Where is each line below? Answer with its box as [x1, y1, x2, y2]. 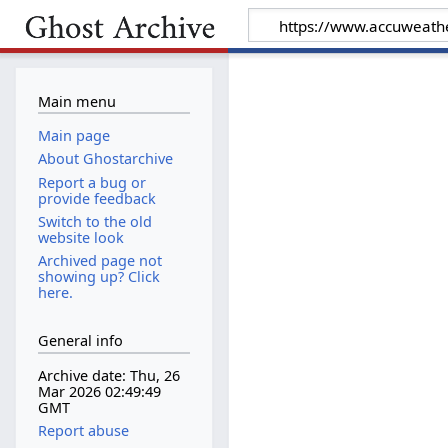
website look [37, 227, 124, 247]
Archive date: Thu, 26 [37, 366, 180, 386]
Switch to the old [37, 211, 152, 231]
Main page [37, 126, 110, 146]
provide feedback [37, 188, 156, 208]
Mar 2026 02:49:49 [37, 382, 161, 402]
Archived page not [37, 250, 162, 270]
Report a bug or [37, 172, 146, 192]
